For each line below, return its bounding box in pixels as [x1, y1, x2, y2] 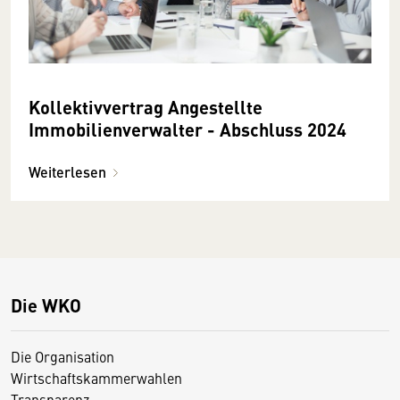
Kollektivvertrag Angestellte [29, 93, 262, 120]
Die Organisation [11, 346, 114, 366]
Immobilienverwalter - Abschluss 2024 [29, 115, 346, 142]
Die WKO [11, 291, 81, 318]
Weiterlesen [29, 161, 106, 182]
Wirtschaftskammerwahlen [11, 367, 182, 387]
